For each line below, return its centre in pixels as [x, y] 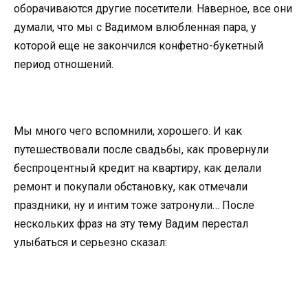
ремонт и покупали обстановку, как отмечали [131, 186]
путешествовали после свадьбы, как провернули [141, 149]
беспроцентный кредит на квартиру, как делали [137, 168]
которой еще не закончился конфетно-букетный [139, 45]
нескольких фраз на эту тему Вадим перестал [131, 223]
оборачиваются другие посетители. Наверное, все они [153, 8]
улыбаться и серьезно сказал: [90, 242]
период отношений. [64, 64]
